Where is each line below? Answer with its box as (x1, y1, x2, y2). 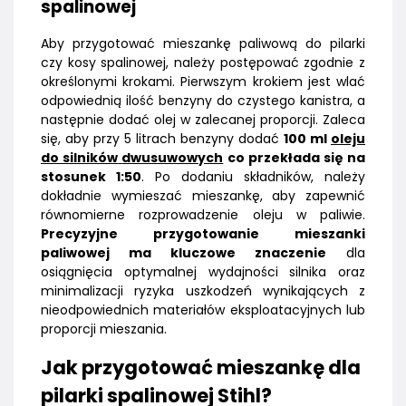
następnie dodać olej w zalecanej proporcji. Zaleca (41, 110, 365, 129)
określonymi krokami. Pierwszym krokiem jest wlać (41, 72, 365, 91)
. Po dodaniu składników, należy (141, 167, 365, 186)
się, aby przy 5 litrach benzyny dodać (41, 129, 284, 148)
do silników (41, 148, 119, 167)
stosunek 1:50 (41, 167, 141, 186)
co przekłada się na (223, 148, 366, 167)
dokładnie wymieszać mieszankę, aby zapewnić (41, 186, 365, 205)
